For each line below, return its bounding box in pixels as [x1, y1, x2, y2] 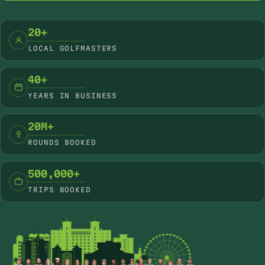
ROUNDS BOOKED [28, 138, 96, 147]
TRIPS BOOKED [28, 185, 91, 193]
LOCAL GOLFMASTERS [28, 44, 118, 52]
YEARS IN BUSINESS [28, 91, 118, 99]
